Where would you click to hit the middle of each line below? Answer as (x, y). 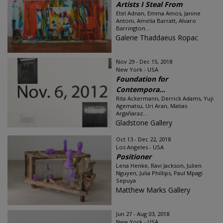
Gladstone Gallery (144, 123)
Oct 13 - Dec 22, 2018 (143, 139)
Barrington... (133, 28)
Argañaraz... (132, 113)
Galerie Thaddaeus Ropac (157, 38)
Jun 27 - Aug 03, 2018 (143, 214)
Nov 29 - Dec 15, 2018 (144, 61)
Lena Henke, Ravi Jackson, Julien (159, 166)
